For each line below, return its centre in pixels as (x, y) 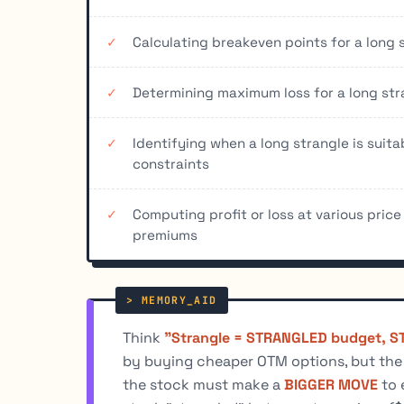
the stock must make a (203, 384)
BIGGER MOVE (331, 384)
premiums (165, 234)
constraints (171, 163)
